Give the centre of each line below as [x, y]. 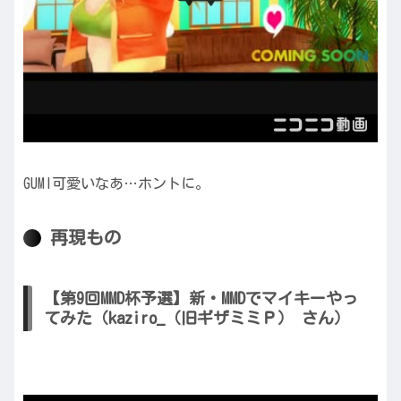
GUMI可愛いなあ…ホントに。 [116, 183]
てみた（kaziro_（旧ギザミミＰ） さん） [197, 318]
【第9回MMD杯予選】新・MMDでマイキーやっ [201, 299]
